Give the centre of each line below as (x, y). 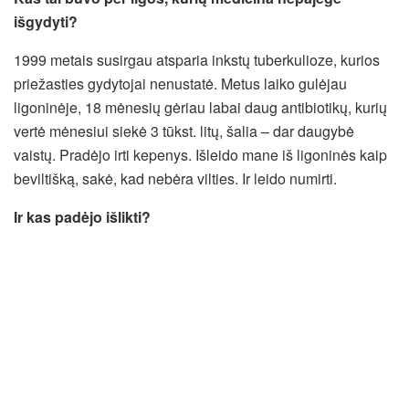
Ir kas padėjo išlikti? (82, 216)
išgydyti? (46, 21)
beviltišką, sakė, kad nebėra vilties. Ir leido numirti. (175, 178)
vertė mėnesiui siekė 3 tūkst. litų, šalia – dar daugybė (184, 131)
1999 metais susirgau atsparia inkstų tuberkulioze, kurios (197, 59)
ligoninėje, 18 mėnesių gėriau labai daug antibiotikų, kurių (200, 107)
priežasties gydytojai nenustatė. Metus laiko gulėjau (180, 83)
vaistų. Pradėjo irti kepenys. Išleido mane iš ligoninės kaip (200, 154)
